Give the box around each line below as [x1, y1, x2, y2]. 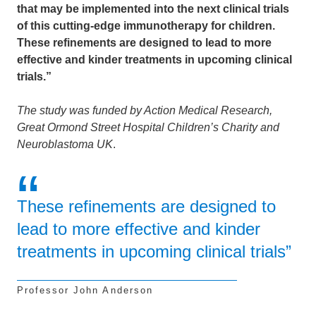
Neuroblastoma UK [17, 138, 113, 150]
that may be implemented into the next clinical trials [17, 3, 289, 15]
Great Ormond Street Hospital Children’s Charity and [17, 121, 279, 133]
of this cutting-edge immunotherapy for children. [17, 20, 275, 32]
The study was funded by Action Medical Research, [17, 104, 272, 116]
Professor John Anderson [17, 285, 153, 296]
